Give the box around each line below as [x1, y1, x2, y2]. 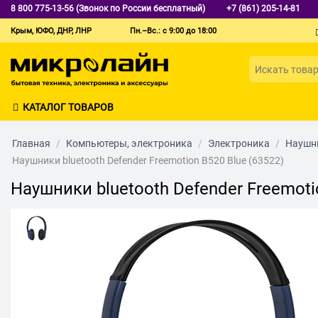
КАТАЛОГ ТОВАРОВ [23, 101, 114, 113]
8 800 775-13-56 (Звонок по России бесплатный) [11, 4, 205, 13]
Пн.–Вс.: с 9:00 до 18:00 [130, 26, 216, 35]
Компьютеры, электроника [66, 137, 192, 149]
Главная [12, 137, 50, 149]
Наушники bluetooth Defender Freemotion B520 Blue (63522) [12, 154, 284, 166]
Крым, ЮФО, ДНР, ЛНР [11, 26, 92, 35]
